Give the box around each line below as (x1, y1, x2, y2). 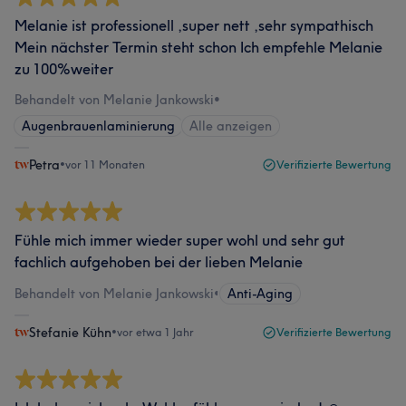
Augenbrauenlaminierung (22, 117, 175, 134)
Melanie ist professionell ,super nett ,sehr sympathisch (14, 15, 373, 34)
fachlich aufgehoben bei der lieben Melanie (14, 252, 303, 271)
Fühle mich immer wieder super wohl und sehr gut (14, 230, 345, 249)
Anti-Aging (227, 285, 293, 302)
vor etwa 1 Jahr (117, 324, 194, 339)
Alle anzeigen (189, 117, 272, 134)
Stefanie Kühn (29, 324, 111, 341)
